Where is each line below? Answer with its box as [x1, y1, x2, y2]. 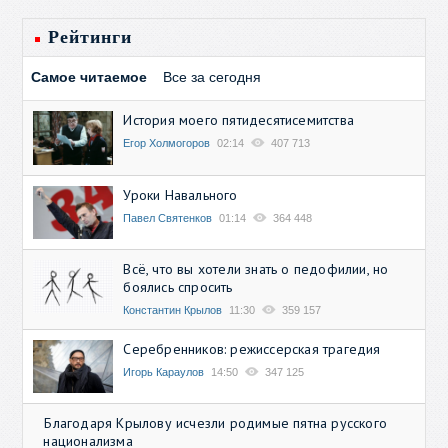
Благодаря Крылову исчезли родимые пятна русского [44, 414, 388, 433]
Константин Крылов [123, 304, 223, 317]
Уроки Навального [123, 185, 238, 204]
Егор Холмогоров [123, 137, 211, 150]
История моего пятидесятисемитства [123, 111, 355, 130]
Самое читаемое [31, 69, 148, 86]
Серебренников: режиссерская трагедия [123, 340, 381, 359]
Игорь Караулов [123, 366, 205, 379]
